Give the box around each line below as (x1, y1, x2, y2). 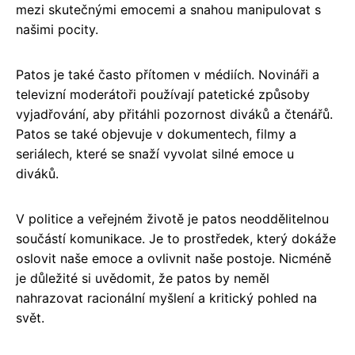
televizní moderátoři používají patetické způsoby (16, 86, 310, 102)
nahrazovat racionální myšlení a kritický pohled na (16, 289, 317, 306)
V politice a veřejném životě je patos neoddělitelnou (16, 210, 329, 227)
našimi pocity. (16, 21, 98, 37)
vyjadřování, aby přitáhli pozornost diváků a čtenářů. (16, 105, 333, 122)
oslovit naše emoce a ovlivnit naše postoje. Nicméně (16, 250, 331, 266)
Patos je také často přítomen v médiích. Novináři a (16, 66, 319, 82)
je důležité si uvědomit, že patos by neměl (16, 269, 269, 286)
